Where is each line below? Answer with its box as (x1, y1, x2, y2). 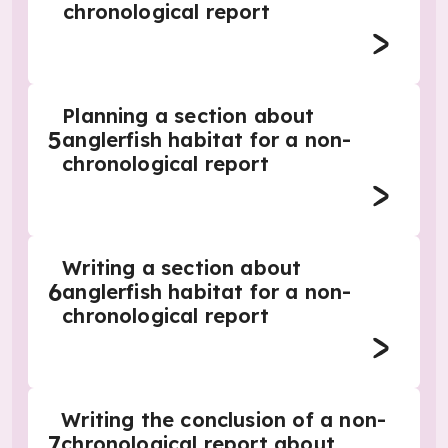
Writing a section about (62, 255, 302, 280)
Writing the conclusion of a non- (61, 407, 387, 432)
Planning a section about (62, 103, 315, 128)
